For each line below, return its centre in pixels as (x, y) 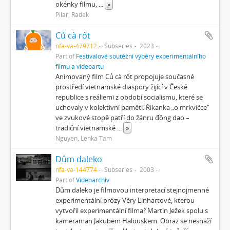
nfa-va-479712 (76, 46)
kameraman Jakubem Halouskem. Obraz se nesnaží (134, 221)
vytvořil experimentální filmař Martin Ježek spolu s (132, 210)
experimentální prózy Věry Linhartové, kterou (125, 200)
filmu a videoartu (80, 66)
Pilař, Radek (72, 14)
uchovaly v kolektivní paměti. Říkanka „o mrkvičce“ (133, 107)
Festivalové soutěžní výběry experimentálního (141, 56)
